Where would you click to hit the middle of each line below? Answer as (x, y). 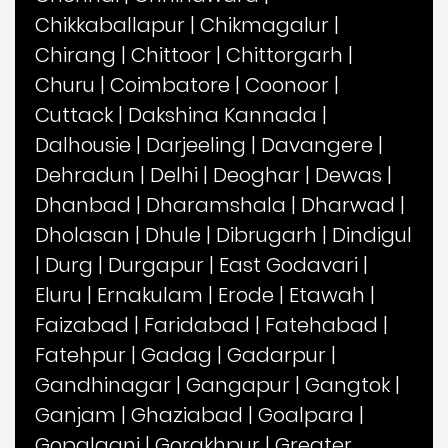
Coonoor (287, 84)
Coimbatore (170, 84)
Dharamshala (216, 204)
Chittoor (171, 54)
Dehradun (85, 174)
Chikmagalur (264, 24)
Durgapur (156, 264)
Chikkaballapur (110, 24)
